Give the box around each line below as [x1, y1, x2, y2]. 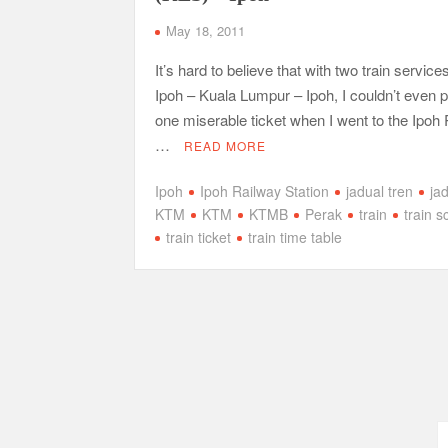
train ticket [166, 226, 232, 247]
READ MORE [184, 137, 267, 154]
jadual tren [346, 180, 414, 201]
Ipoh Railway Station [200, 180, 330, 201]
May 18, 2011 [166, 21, 246, 40]
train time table [248, 226, 343, 247]
